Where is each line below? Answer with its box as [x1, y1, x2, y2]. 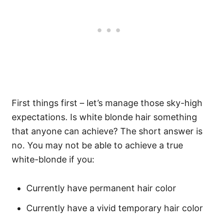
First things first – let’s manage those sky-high [12, 98, 202, 108]
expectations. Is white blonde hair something [12, 112, 197, 122]
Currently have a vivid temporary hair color [26, 203, 203, 213]
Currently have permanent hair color [26, 183, 176, 193]
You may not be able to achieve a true [27, 140, 183, 150]
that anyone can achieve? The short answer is [12, 126, 202, 136]
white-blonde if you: [12, 154, 94, 164]
